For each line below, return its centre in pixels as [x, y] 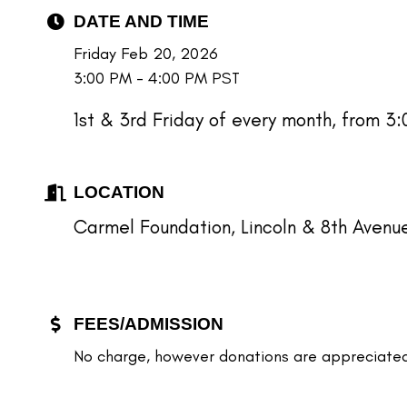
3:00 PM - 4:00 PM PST [157, 78]
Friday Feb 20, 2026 [146, 54]
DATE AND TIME [141, 21]
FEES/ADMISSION [149, 324]
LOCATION [119, 192]
